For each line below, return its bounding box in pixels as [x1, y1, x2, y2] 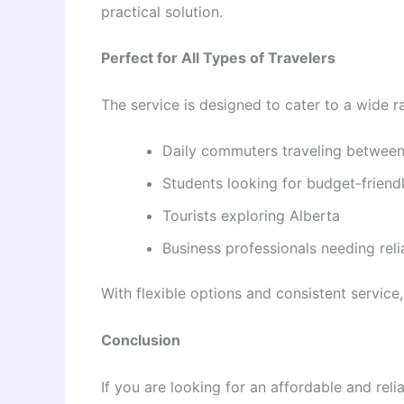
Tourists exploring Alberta [162, 207, 340, 225]
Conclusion [101, 331, 180, 350]
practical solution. [101, 2, 223, 21]
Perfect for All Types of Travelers [101, 49, 335, 68]
